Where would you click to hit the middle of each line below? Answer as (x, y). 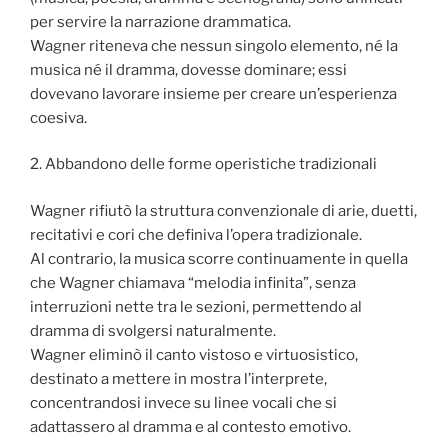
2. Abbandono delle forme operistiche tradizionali (203, 164)
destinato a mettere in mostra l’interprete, (178, 378)
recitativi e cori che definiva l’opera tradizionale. (196, 234)
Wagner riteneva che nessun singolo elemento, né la (214, 45)
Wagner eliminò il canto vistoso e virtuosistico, (194, 354)
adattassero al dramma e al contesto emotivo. (190, 426)
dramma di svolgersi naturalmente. (153, 330)
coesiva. (58, 117)
